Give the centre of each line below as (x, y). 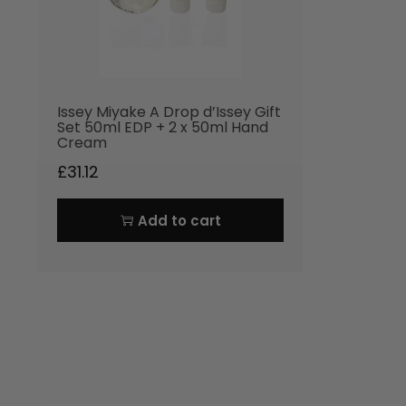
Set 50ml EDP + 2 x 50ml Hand (163, 127)
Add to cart (179, 220)
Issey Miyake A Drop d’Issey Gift (169, 112)
